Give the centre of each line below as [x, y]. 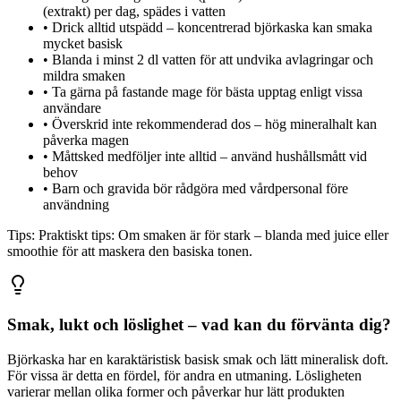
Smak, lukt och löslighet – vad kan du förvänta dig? [199, 325]
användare [72, 107]
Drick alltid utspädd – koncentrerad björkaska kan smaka [212, 27]
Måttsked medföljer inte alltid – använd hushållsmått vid [209, 156]
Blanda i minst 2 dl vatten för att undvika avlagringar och [213, 59]
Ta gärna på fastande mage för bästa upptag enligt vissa [207, 91]
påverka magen [86, 140]
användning [76, 204]
